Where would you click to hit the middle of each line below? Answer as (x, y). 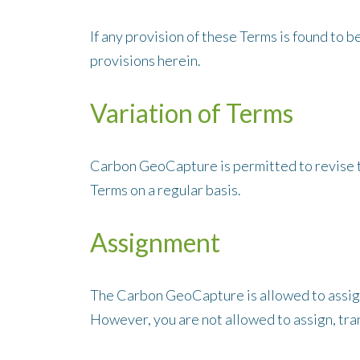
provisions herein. (146, 60)
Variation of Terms (192, 113)
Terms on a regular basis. (166, 190)
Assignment (155, 242)
